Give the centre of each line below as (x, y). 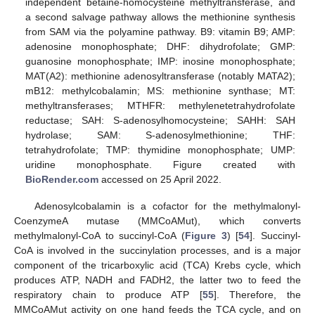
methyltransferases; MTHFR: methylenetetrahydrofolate (160, 105)
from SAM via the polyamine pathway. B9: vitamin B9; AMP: (160, 31)
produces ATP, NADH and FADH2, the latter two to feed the (157, 279)
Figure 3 (206, 235)
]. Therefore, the (257, 294)
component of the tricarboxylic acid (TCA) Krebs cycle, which (157, 265)
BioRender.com (62, 179)
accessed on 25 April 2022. (160, 179)
